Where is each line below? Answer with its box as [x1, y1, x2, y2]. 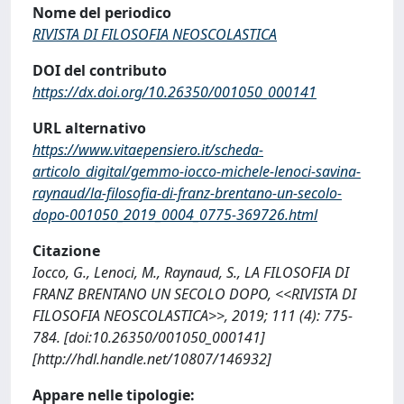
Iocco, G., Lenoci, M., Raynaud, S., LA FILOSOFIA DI [32, 262, 349, 282]
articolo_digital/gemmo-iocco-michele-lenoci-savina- [32, 161, 361, 181]
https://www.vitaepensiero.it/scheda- [32, 140, 263, 160]
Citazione [32, 241, 100, 261]
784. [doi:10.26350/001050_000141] [32, 327, 265, 347]
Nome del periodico [32, 3, 171, 23]
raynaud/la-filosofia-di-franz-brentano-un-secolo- [32, 183, 342, 203]
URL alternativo [32, 118, 146, 138]
